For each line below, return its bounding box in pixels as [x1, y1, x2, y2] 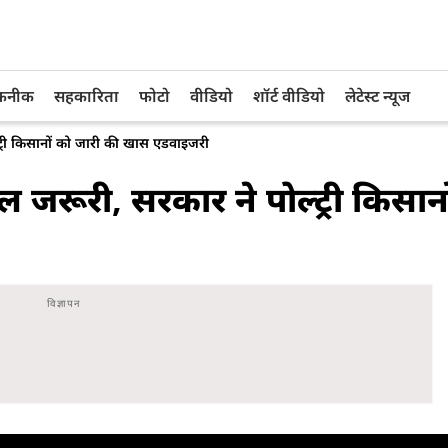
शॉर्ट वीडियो [253, 85, 325, 107]
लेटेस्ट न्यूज [345, 85, 410, 107]
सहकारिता [54, 85, 119, 107]
